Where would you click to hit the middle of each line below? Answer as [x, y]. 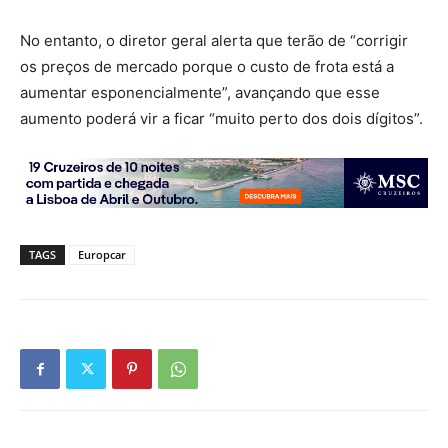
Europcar [102, 255]
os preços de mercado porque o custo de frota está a [207, 67]
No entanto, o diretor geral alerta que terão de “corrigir [214, 41]
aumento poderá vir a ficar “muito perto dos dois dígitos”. [221, 119]
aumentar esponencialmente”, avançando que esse [200, 93]
